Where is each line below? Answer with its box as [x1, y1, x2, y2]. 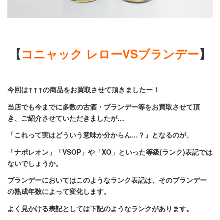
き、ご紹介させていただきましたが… [7, 112, 124, 123]
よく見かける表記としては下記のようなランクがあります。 [7, 203, 193, 213]
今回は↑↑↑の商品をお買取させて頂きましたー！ [7, 84, 160, 94]
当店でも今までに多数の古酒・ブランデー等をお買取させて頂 [7, 101, 200, 111]
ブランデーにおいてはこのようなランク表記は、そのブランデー [7, 175, 207, 185]
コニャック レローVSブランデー [21, 45, 199, 62]
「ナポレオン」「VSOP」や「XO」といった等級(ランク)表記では [7, 146, 213, 157]
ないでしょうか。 [7, 158, 62, 168]
